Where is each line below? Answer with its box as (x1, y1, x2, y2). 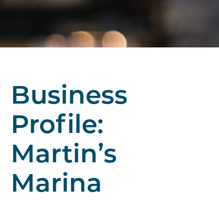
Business (11, 85, 128, 110)
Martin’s (11, 143, 117, 169)
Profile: (11, 114, 104, 140)
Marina (11, 173, 103, 198)
